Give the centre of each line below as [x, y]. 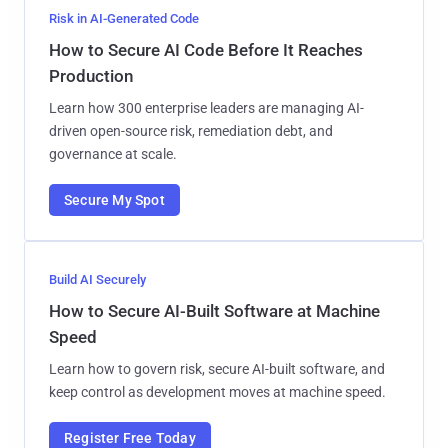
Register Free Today [130, 437]
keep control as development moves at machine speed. [217, 391]
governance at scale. [113, 153]
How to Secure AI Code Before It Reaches [206, 49]
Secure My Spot [114, 199]
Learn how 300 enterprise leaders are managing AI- [206, 107]
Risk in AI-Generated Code [124, 18]
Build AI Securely [97, 279]
